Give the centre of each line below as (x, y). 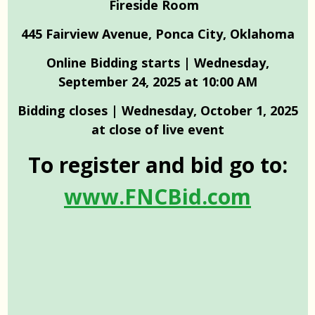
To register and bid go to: (157, 165)
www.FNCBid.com (157, 196)
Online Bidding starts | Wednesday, (157, 62)
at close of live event (157, 129)
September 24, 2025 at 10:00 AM (157, 81)
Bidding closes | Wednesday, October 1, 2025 (157, 110)
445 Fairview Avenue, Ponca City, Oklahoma (157, 33)
